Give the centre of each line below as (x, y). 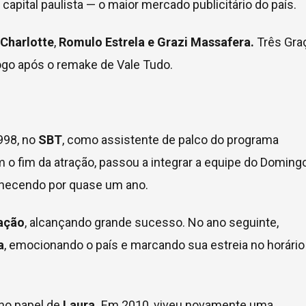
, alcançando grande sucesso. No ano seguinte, (152, 222)
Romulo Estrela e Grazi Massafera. (156, 42)
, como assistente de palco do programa (170, 140)
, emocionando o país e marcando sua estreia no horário (154, 245)
